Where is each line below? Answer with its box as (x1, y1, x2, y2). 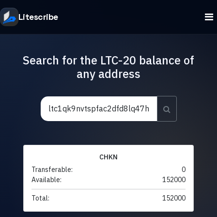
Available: (31, 175, 62, 185)
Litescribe (18, 11, 58, 22)
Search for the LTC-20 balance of (23, 52, 194, 67)
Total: (31, 194, 49, 203)
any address (77, 66, 140, 81)
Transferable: (31, 165, 73, 174)
